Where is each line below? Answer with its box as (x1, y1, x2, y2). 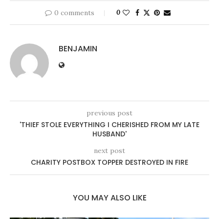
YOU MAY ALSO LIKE (72, 192, 147, 203)
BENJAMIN (59, 43, 97, 54)
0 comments (54, 8, 94, 17)
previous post (87, 108, 132, 117)
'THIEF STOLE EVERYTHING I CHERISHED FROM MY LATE (20, 119, 199, 130)
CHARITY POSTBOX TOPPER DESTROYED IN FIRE (31, 157, 188, 167)
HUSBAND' (92, 129, 127, 139)
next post (94, 146, 125, 155)
